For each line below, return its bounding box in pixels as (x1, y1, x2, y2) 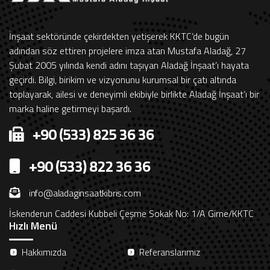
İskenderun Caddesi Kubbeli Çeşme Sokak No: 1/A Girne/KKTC (9, 206, 254, 221)
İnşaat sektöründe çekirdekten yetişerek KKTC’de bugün (9, 29, 229, 44)
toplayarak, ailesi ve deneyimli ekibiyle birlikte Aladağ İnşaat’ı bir (9, 87, 259, 102)
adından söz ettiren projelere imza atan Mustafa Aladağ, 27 (9, 43, 246, 58)
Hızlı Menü (9, 218, 57, 234)
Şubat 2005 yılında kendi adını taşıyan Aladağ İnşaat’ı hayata (9, 58, 249, 73)
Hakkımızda (22, 245, 66, 260)
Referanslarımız (139, 245, 200, 260)
